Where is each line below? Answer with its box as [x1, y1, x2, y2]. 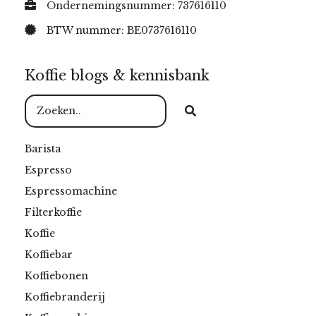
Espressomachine [25, 185, 117, 198]
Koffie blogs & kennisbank [25, 67, 209, 85]
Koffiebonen [25, 269, 88, 283]
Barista [25, 142, 61, 156]
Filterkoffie [25, 206, 82, 219]
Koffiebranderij [25, 291, 105, 304]
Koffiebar [25, 248, 73, 262]
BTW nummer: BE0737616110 [47, 24, 197, 37]
